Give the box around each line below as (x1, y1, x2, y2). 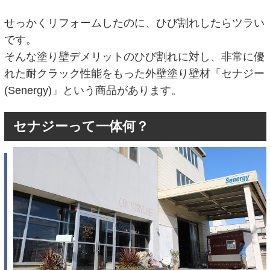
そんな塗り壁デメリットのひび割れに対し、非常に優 (4, 50, 265, 63)
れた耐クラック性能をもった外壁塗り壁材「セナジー (4, 67, 265, 80)
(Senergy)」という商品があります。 (4, 84, 182, 96)
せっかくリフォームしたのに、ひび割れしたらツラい (4, 16, 265, 29)
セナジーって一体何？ (13, 119, 149, 134)
